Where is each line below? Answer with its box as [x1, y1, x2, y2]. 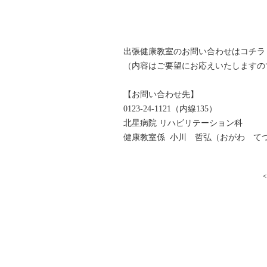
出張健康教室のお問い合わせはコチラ [123, 47, 265, 56]
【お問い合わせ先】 [123, 90, 198, 99]
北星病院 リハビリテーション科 [123, 119, 245, 128]
